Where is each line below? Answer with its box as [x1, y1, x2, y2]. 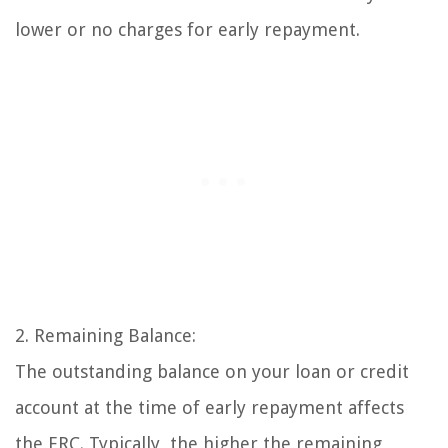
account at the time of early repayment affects [15, 396, 404, 418]
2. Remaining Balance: [15, 324, 196, 346]
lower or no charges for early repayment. [15, 18, 360, 40]
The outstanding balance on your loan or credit [15, 360, 409, 382]
